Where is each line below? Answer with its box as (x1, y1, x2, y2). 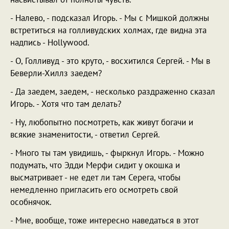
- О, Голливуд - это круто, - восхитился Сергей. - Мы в (10, 55, 210, 66)
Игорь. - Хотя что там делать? (10, 98, 121, 109)
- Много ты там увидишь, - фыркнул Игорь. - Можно (10, 147, 204, 158)
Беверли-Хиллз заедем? (10, 67, 102, 79)
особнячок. (10, 196, 52, 208)
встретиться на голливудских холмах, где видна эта (10, 25, 207, 36)
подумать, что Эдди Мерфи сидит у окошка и (10, 159, 180, 171)
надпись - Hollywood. (10, 37, 89, 48)
